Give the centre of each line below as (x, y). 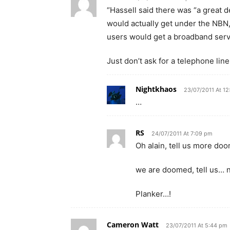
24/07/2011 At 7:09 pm (182, 133)
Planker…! (153, 194)
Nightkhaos (156, 89)
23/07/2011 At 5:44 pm (197, 225)
